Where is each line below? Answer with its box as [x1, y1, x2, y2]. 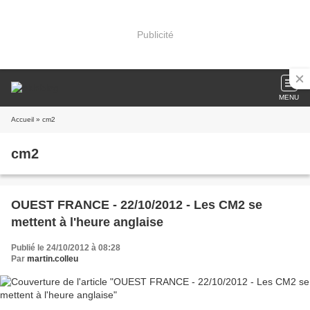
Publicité [136, 28, 174, 40]
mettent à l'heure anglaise [11, 215, 163, 229]
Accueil [11, 116, 34, 123]
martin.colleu [27, 254, 78, 264]
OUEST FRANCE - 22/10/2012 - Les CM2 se [11, 198, 262, 212]
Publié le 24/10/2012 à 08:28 [11, 243, 120, 253]
